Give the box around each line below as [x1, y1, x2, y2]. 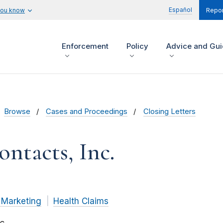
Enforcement [62, 41, 109, 51]
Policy [126, 41, 148, 51]
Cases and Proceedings [46, 107, 128, 116]
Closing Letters [143, 107, 196, 116]
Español [169, 6, 192, 13]
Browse [3, 107, 30, 116]
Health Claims [53, 196, 109, 207]
